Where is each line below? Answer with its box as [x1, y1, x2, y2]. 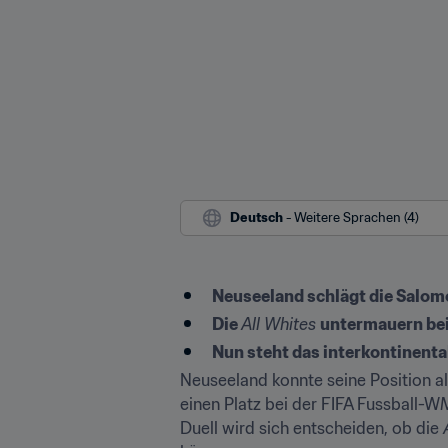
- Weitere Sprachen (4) [286, 208, 419, 226]
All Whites [241, 313, 320, 334]
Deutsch [230, 208, 283, 226]
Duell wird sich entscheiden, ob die [180, 417, 443, 438]
